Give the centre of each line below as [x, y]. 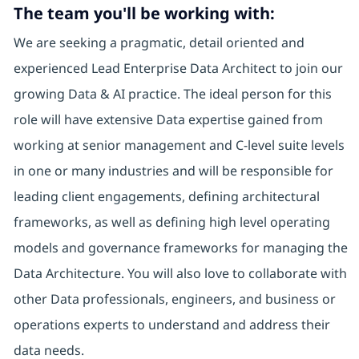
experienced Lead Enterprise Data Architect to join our [178, 69]
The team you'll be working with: [144, 14]
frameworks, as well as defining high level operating [171, 222]
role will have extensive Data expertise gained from [168, 120]
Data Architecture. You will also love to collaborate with [180, 274]
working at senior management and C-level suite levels [179, 145]
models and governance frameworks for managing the [180, 248]
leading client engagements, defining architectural [166, 197]
